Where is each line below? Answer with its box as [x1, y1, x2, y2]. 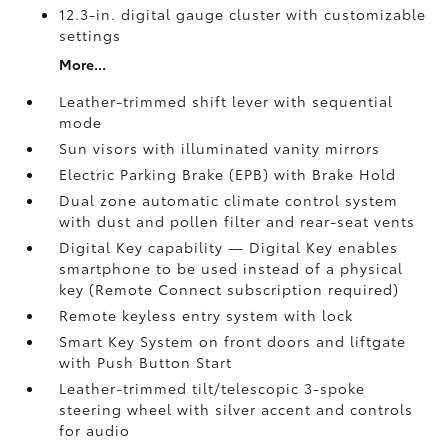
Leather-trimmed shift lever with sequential [59, 91, 394, 111]
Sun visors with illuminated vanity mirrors [59, 138, 381, 158]
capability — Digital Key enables [148, 237, 399, 257]
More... [59, 54, 107, 74]
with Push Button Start [59, 352, 233, 372]
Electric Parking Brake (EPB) [59, 164, 275, 184]
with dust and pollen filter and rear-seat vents [59, 211, 416, 231]
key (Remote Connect [59, 279, 228, 299]
